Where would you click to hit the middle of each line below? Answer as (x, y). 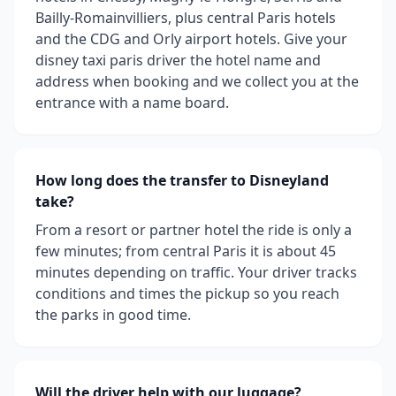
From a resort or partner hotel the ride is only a (194, 230)
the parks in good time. (113, 315)
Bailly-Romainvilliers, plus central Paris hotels (186, 18)
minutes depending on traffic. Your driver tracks (196, 272)
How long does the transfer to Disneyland (182, 180)
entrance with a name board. (132, 103)
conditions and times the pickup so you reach (187, 293)
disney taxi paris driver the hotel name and (178, 60)
